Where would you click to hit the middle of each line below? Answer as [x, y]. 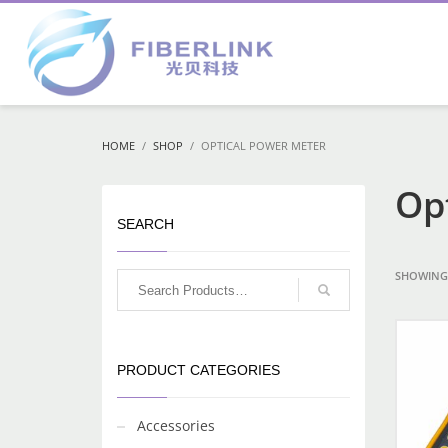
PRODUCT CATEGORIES [198, 370]
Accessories [176, 425]
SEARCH [145, 224]
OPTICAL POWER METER [263, 145]
